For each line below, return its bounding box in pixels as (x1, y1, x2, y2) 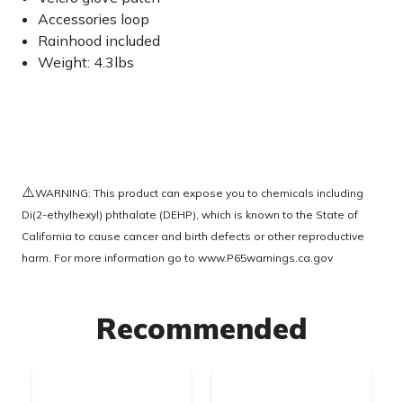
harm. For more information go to (22, 251, 198, 264)
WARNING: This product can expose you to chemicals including (35, 186, 363, 200)
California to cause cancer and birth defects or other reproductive (22, 229, 364, 243)
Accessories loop (38, 10, 150, 28)
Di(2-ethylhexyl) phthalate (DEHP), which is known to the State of (22, 208, 358, 221)
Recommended (95, 310, 308, 346)
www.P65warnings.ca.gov (198, 251, 333, 264)
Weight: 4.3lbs (38, 53, 135, 71)
